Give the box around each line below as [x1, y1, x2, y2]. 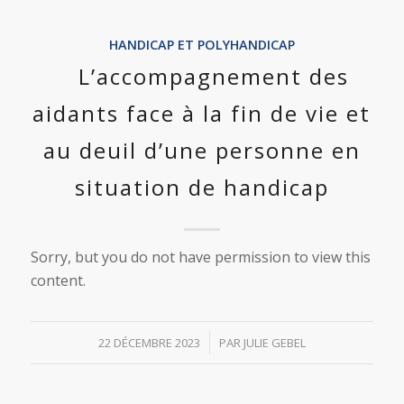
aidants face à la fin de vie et [32, 98, 372, 128]
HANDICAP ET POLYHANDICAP [108, 36, 295, 53]
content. [30, 271, 86, 290]
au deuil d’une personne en [42, 135, 361, 165]
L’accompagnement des [78, 61, 350, 91]
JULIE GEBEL [243, 335, 306, 351]
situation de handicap [74, 172, 329, 202]
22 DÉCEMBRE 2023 [97, 335, 200, 351]
